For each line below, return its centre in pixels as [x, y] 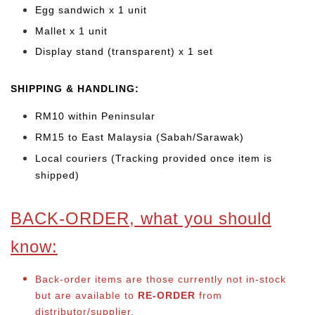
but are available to [86, 295]
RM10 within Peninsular [97, 116]
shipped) [57, 175]
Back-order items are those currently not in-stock [161, 279]
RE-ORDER [167, 295]
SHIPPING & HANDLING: [75, 89]
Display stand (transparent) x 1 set [124, 52]
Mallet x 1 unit [71, 31]
